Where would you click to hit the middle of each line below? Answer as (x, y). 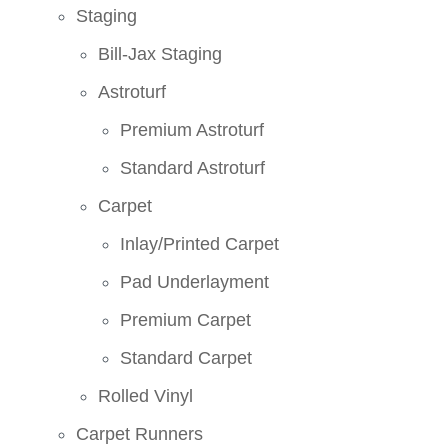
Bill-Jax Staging (160, 53)
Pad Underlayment (195, 281)
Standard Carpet (186, 357)
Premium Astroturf (192, 129)
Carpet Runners (140, 433)
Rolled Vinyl (146, 395)
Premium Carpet (186, 319)
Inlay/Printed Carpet (200, 243)
